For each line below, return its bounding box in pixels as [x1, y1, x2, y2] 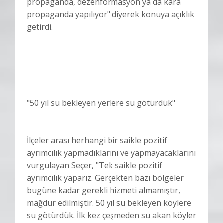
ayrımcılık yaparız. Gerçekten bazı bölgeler [27, 172, 184, 184]
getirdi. [27, 21, 53, 33]
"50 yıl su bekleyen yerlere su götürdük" [27, 97, 175, 109]
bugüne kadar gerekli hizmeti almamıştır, [27, 185, 180, 196]
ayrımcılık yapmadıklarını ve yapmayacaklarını [27, 147, 196, 159]
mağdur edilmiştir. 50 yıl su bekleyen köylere [27, 197, 191, 209]
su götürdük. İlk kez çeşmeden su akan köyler [27, 210, 196, 221]
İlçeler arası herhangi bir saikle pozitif [27, 135, 167, 146]
